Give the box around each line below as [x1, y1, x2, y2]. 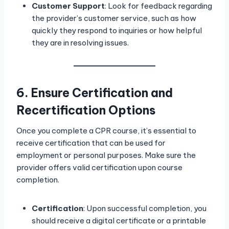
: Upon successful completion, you [83, 203, 207, 214]
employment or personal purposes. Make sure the [16, 150, 196, 161]
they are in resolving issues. [32, 38, 129, 48]
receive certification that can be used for [16, 138, 166, 148]
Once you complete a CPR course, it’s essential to [16, 126, 196, 136]
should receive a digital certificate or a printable [32, 216, 206, 226]
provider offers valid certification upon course [16, 163, 182, 173]
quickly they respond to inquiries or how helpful [32, 26, 202, 36]
